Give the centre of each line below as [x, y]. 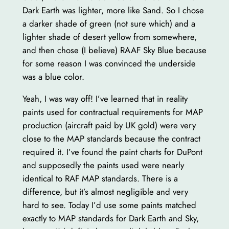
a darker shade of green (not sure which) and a [109, 24]
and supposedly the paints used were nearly [103, 165]
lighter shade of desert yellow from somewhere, [109, 37]
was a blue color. [53, 77]
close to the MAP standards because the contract [111, 139]
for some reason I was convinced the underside [109, 64]
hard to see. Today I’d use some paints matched [109, 205]
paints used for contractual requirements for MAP [112, 112]
